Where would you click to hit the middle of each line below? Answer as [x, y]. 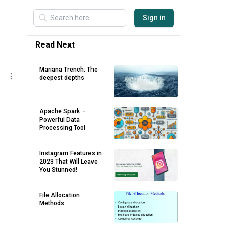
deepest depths [62, 78]
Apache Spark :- [62, 111]
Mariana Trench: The [68, 70]
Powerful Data [60, 120]
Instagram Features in [71, 153]
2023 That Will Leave [68, 162]
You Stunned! [58, 170]
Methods [52, 203]
